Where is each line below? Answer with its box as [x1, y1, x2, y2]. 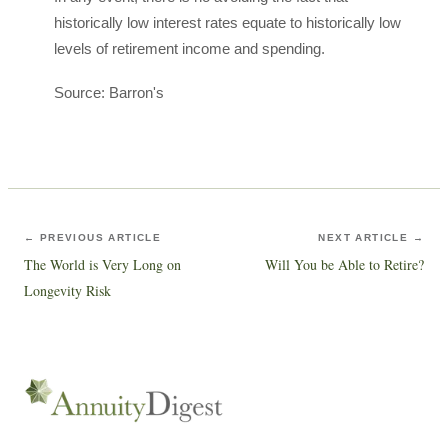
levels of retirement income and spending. [54, 40, 325, 57]
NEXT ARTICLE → [318, 232, 424, 243]
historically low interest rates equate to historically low [54, 14, 401, 31]
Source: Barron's [54, 84, 164, 101]
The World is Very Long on [24, 255, 181, 274]
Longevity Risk [24, 281, 111, 300]
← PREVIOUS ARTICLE [24, 232, 162, 243]
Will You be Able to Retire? [265, 255, 424, 274]
